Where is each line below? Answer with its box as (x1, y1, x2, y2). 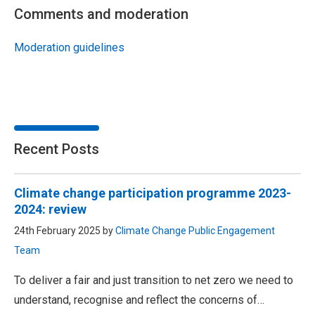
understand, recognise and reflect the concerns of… (14, 292, 264, 307)
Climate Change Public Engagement (115, 224, 275, 236)
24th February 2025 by (14, 224, 115, 236)
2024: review (14, 201, 86, 217)
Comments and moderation (14, 5, 188, 22)
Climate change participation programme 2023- (14, 185, 291, 200)
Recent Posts (14, 140, 99, 157)
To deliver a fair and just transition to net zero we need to (14, 273, 293, 287)
